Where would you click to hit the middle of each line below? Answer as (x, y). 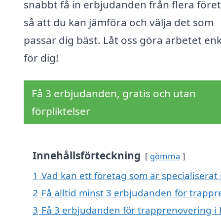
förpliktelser (61, 111)
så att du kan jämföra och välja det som (119, 22)
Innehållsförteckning (87, 156)
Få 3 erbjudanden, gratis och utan (114, 93)
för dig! (41, 58)
